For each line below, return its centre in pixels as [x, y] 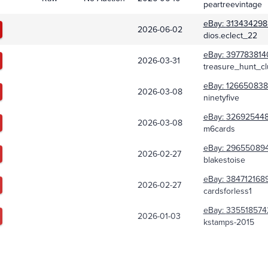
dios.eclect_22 [230, 36]
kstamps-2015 [229, 222]
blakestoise [224, 160]
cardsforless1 [227, 191]
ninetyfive [221, 98]
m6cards [219, 129]
